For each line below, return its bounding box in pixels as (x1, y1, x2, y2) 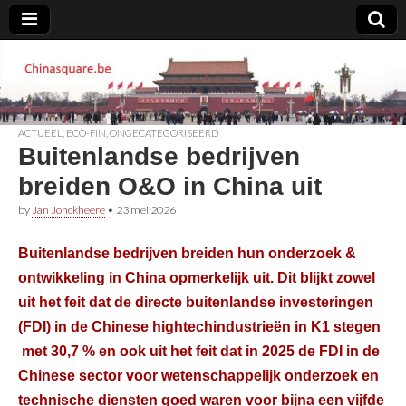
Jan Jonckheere (32, 202, 105, 217)
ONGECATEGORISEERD (110, 126, 218, 139)
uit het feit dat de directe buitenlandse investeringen (18, 294, 373, 311)
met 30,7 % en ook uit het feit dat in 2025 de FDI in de (18, 343, 380, 360)
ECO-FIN (66, 126, 106, 139)
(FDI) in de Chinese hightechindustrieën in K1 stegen (18, 318, 381, 335)
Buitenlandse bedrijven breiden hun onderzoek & (18, 245, 356, 262)
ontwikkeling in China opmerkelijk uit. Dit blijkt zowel (18, 269, 375, 286)
